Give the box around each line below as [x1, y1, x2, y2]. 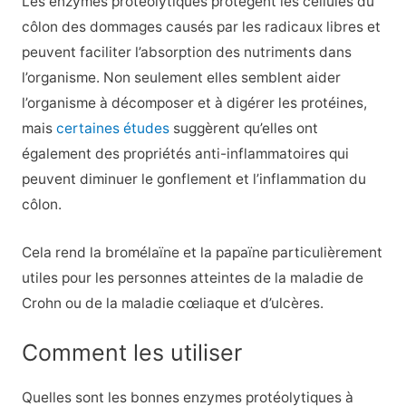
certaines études [55, 119, 169, 137]
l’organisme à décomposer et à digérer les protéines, [21, 93, 367, 111]
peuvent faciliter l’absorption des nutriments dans [21, 43, 352, 61]
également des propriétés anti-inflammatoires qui [21, 144, 349, 162]
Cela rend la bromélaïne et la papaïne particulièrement [21, 243, 382, 261]
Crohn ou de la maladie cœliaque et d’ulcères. [21, 294, 324, 312]
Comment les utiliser [21, 339, 242, 367]
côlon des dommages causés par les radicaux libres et [21, 17, 381, 35]
